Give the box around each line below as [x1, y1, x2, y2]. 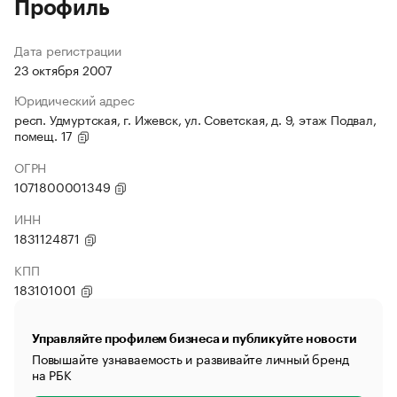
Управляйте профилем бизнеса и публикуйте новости [32, 332, 357, 345]
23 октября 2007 [14, 59, 113, 79]
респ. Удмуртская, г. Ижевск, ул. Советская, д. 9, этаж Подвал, [14, 109, 377, 128]
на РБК [32, 364, 72, 384]
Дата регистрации [14, 40, 121, 59]
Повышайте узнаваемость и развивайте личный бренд [32, 348, 349, 368]
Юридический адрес [14, 90, 135, 109]
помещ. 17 [14, 125, 76, 144]
